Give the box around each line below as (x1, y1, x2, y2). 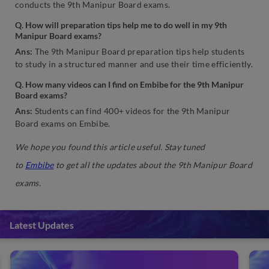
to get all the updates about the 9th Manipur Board (53, 160, 253, 171)
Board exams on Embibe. (15, 118, 110, 129)
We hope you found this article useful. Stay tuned (15, 142, 205, 153)
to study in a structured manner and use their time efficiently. (15, 59, 253, 70)
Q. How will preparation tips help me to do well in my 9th (15, 20, 227, 31)
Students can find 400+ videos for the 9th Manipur (32, 106, 231, 116)
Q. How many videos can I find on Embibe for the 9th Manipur (15, 79, 244, 90)
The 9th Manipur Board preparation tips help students (32, 46, 245, 57)
